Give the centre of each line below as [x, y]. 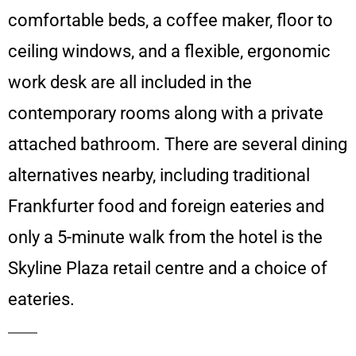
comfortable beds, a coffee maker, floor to [170, 20]
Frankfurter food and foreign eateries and [166, 206]
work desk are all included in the [130, 82]
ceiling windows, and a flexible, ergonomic [169, 51]
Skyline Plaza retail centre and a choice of [168, 268]
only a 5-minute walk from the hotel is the [165, 237]
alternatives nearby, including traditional [159, 175]
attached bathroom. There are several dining [178, 144]
